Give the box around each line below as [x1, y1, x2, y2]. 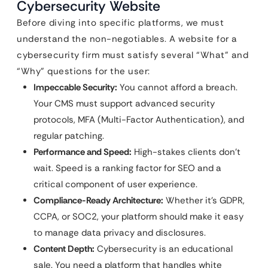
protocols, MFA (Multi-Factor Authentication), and [33, 114, 244, 126]
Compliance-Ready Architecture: [33, 194, 163, 206]
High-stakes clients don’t [132, 146, 240, 158]
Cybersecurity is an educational [95, 243, 233, 255]
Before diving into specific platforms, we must [17, 17, 224, 29]
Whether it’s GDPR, [163, 194, 245, 206]
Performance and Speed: [33, 146, 132, 158]
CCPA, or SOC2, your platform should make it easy [33, 211, 243, 223]
